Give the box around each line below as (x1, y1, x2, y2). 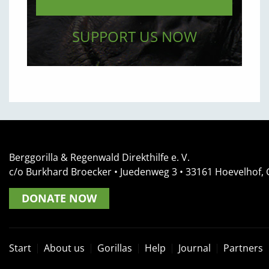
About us (44, 241, 85, 255)
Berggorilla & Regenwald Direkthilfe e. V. (9, 150, 190, 164)
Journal (178, 241, 211, 255)
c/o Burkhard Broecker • (9, 165, 120, 178)
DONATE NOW (22, 190, 97, 205)
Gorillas (97, 241, 132, 255)
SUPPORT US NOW (71, 26, 197, 46)
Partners (223, 241, 263, 255)
